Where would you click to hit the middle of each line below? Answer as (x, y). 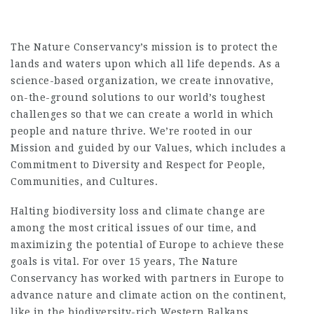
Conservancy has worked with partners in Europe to (148, 278)
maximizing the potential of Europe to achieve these (148, 244)
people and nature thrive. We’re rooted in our (132, 131)
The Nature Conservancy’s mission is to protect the (144, 47)
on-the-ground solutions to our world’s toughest (138, 97)
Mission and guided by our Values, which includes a (148, 148)
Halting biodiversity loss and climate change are (138, 211)
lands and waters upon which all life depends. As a (145, 64)
